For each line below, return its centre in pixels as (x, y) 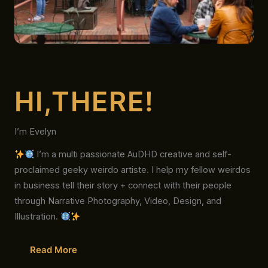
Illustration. (37, 217)
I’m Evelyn (35, 132)
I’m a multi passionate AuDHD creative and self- (133, 155)
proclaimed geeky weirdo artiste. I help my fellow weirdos (133, 170)
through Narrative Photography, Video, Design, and (118, 201)
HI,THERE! (84, 102)
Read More (54, 250)
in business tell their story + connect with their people (123, 186)
